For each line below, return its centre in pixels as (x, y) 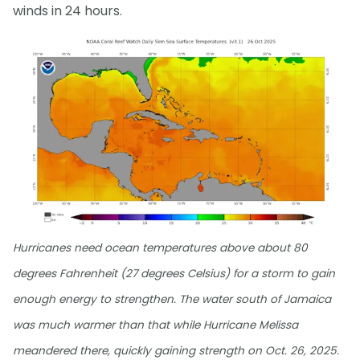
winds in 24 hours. (67, 11)
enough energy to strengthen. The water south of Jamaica (172, 299)
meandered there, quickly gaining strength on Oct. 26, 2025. (176, 350)
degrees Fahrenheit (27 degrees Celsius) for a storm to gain (174, 273)
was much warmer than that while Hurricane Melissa (155, 325)
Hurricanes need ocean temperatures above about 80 (160, 247)
